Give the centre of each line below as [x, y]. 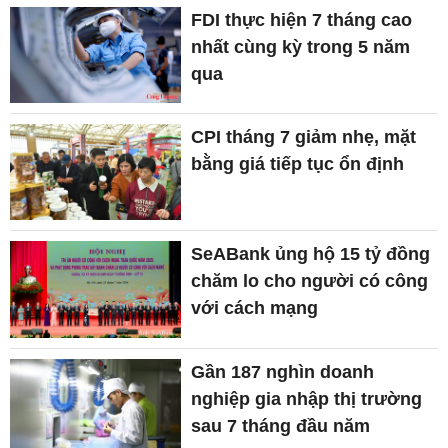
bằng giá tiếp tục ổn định [298, 164]
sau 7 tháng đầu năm [281, 425]
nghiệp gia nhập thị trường [307, 398]
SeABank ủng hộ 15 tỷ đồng [311, 254]
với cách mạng [255, 308]
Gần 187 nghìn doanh [283, 371]
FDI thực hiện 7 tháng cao [302, 19]
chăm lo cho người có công [310, 281]
